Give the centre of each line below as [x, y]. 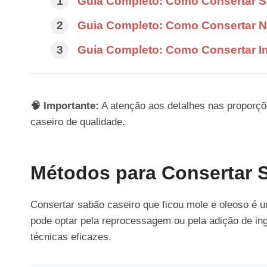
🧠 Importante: [65, 105]
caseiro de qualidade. [78, 122]
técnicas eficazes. [71, 237]
